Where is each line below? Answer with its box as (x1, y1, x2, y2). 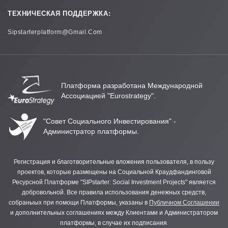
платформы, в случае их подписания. (60, 219, 168, 226)
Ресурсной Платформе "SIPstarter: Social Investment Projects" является (12, 178, 216, 186)
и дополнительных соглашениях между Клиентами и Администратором (10, 209, 218, 216)
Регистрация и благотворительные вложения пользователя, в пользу (14, 158, 214, 165)
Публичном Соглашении (149, 198, 219, 206)
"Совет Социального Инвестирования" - (43, 117, 176, 125)
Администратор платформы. (43, 127, 139, 135)
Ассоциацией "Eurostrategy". (61, 91, 156, 100)
